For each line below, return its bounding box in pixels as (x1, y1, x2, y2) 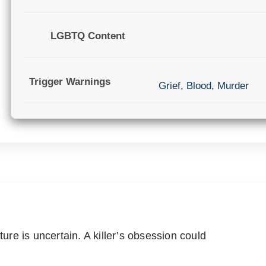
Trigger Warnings (29, 75, 110, 87)
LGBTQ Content (50, 30, 125, 42)
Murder (217, 80, 249, 91)
